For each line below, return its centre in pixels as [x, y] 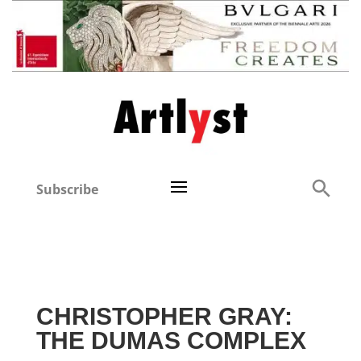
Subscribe [68, 190]
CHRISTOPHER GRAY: [164, 317]
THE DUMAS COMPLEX [171, 341]
